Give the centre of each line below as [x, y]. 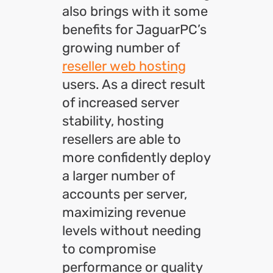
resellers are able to [122, 139]
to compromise [109, 249]
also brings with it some [135, 11]
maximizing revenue [124, 212]
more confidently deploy [136, 158]
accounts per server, [125, 194]
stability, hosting [113, 121]
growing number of [121, 48]
